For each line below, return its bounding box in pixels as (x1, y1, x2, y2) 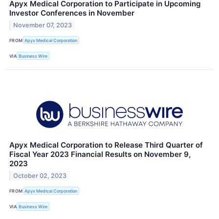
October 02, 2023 (13, 172, 67, 180)
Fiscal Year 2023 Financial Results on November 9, (9, 150, 191, 159)
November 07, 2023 (13, 21, 72, 29)
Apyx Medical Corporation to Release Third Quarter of (9, 140, 203, 150)
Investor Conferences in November (9, 8, 134, 18)
